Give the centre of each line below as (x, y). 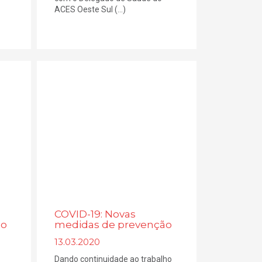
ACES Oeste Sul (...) (90, 10)
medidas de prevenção (113, 224)
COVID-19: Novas (95, 214)
